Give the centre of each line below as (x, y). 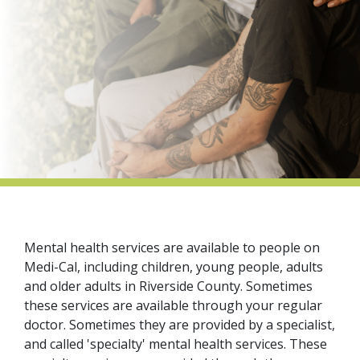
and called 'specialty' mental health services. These (176, 344)
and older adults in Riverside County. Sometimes (168, 286)
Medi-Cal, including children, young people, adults (174, 267)
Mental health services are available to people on (172, 248)
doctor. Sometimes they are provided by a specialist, (180, 325)
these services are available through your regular (173, 306)
